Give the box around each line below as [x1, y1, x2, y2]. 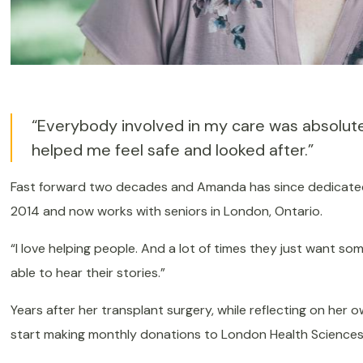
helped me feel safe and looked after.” [31, 139, 322, 161]
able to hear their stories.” [10, 264, 172, 282]
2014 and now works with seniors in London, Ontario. [10, 203, 329, 220]
